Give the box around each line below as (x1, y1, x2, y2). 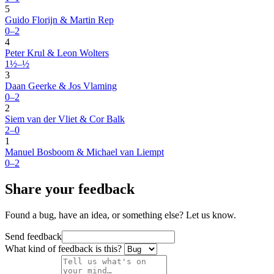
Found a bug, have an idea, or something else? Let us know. (5, 210, 236, 221)
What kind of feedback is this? (5, 243, 122, 254)
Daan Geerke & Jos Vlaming (5, 81, 117, 92)
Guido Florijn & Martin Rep (5, 15, 114, 26)
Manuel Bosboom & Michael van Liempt (5, 147, 164, 158)
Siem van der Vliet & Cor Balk (5, 114, 125, 125)
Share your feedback (5, 181, 135, 198)
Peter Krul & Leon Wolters (5, 48, 109, 59)
